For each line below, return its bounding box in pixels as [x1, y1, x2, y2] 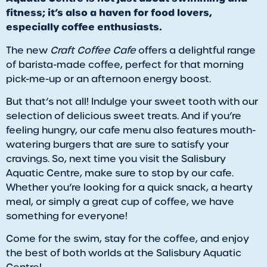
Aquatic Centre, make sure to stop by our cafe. [6, 166, 234, 179]
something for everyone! [6, 209, 128, 222]
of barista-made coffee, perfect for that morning [6, 58, 244, 71]
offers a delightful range [136, 44, 256, 57]
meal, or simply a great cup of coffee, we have [6, 195, 234, 208]
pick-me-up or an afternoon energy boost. [6, 72, 211, 85]
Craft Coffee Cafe [48, 44, 136, 57]
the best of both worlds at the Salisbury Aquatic [6, 247, 241, 260]
